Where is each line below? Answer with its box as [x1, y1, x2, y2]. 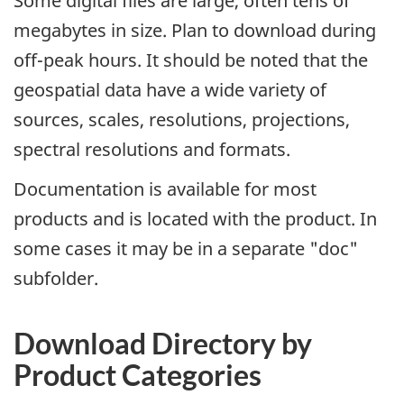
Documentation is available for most [14, 177, 317, 202]
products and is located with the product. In [14, 207, 377, 232]
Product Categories [14, 357, 262, 393]
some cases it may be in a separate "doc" [14, 236, 358, 262]
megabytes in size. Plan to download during [14, 17, 376, 42]
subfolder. [14, 266, 98, 291]
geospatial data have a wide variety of [14, 77, 326, 102]
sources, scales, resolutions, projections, [14, 106, 350, 132]
